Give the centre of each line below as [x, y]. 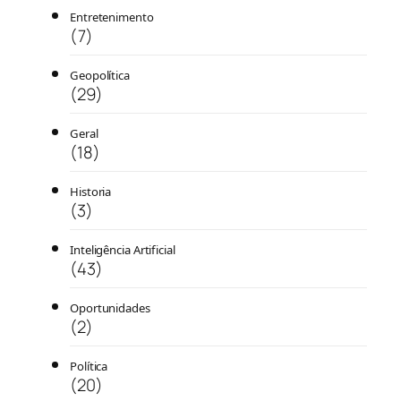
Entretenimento [112, 17]
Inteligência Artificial [123, 249]
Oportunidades [110, 307]
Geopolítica [100, 75]
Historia [91, 191]
